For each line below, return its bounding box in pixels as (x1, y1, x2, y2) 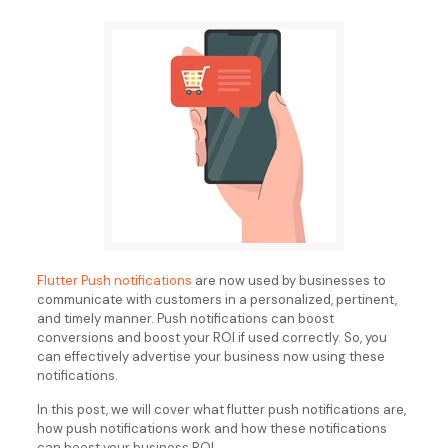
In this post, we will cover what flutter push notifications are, (36, 401, 406, 418)
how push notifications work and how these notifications (36, 420, 387, 437)
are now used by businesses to (191, 272, 386, 289)
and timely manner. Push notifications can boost (36, 310, 334, 327)
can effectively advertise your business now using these (36, 348, 385, 365)
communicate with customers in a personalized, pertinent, (36, 291, 397, 308)
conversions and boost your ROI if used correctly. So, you (36, 329, 387, 346)
